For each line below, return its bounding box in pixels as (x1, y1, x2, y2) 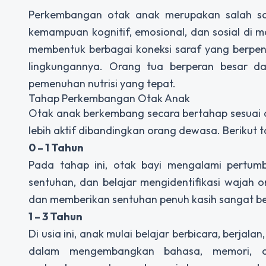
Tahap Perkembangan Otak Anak (28, 91, 190, 106)
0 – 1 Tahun (28, 141, 84, 155)
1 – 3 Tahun (28, 210, 83, 224)
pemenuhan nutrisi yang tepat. (28, 77, 176, 91)
